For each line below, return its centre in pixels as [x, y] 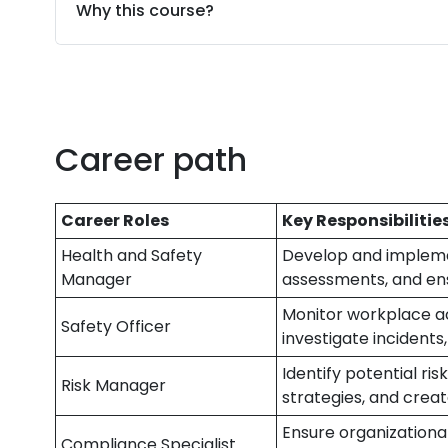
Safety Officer [116, 326]
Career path [151, 159]
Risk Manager [114, 385]
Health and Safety [132, 255]
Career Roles [115, 220]
